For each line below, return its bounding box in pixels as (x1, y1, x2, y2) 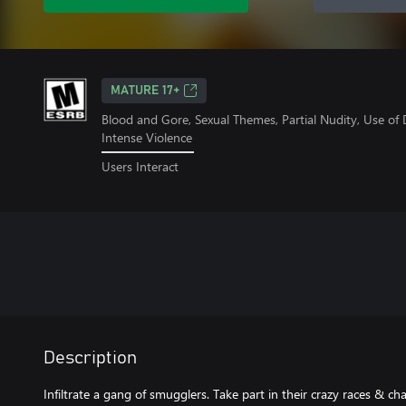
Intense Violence (101, 129, 192, 146)
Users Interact (101, 157, 179, 175)
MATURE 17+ (111, 84, 179, 97)
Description (43, 348, 137, 367)
